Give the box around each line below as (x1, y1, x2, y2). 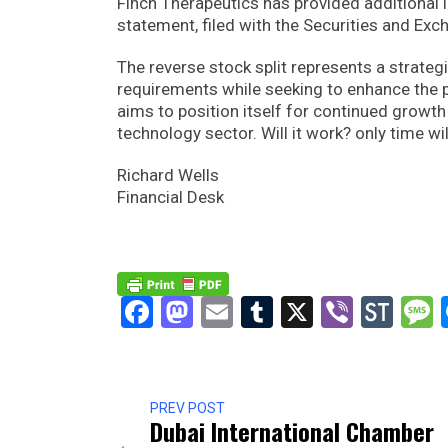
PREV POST (150, 400, 225, 417)
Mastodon (193, 293, 334, 332)
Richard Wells (117, 164, 219, 185)
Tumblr (273, 293, 371, 332)
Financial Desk (117, 186, 224, 207)
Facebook (153, 293, 286, 332)
